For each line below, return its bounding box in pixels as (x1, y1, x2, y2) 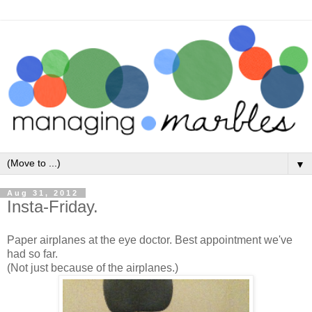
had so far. (7, 247, 58, 260)
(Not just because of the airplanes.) (7, 261, 178, 274)
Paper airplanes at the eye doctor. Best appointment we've (7, 233, 292, 246)
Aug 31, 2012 (7, 189, 79, 198)
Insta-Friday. (7, 197, 98, 217)
